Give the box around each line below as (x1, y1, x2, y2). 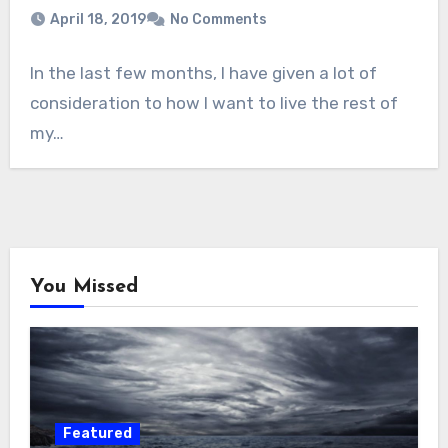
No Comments (169, 10, 267, 28)
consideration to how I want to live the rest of (29, 92, 398, 113)
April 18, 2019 (49, 10, 146, 28)
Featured (62, 424, 132, 442)
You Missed (29, 276, 138, 297)
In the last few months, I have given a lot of (29, 62, 377, 83)
